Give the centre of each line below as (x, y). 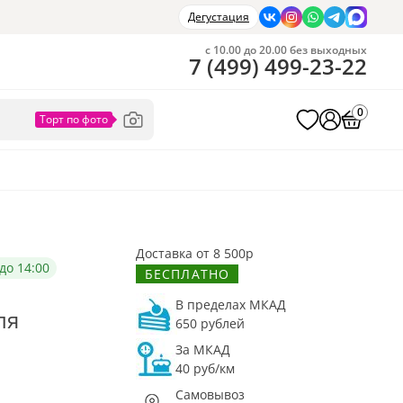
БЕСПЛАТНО (187, 274)
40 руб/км (205, 368)
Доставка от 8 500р (195, 253)
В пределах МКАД (231, 304)
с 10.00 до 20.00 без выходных (286, 50)
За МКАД (203, 349)
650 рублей (210, 323)
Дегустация (218, 17)
